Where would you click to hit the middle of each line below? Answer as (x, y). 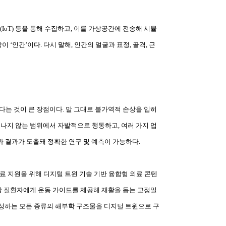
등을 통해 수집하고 (43, 29)
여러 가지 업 (139, 125)
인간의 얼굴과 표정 (102, 45)
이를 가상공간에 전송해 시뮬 (115, 29)
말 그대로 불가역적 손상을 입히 (111, 109)
